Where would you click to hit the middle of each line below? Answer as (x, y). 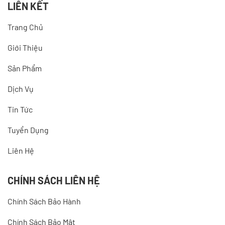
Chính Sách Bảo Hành (44, 201)
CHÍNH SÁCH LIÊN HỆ (54, 181)
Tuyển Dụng (28, 130)
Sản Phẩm (25, 68)
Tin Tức (20, 109)
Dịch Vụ (21, 89)
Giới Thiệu (25, 48)
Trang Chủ (25, 27)
